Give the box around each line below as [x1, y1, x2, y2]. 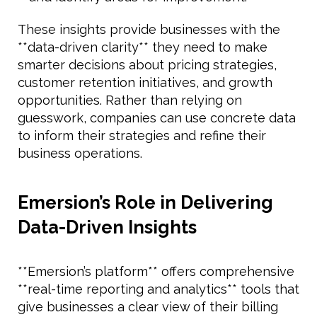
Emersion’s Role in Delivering [18, 192, 273, 214]
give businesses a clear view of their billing [18, 299, 278, 315]
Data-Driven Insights [18, 217, 197, 238]
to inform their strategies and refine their [18, 128, 266, 144]
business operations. [18, 146, 142, 161]
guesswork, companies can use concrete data [18, 110, 296, 126]
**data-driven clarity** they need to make [18, 40, 267, 55]
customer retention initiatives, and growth [18, 75, 272, 91]
